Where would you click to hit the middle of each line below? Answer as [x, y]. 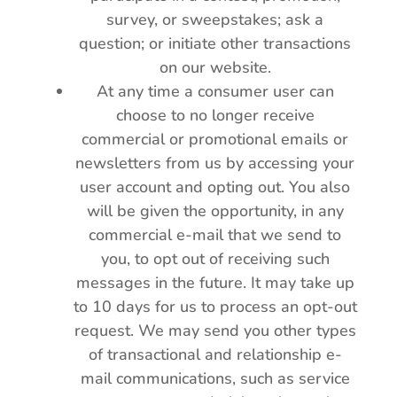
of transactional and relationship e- [215, 354]
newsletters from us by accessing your [215, 163]
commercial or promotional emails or [215, 139]
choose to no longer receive [215, 115]
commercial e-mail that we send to [215, 235]
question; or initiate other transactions [215, 43]
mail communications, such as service [215, 378]
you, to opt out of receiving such [215, 259]
